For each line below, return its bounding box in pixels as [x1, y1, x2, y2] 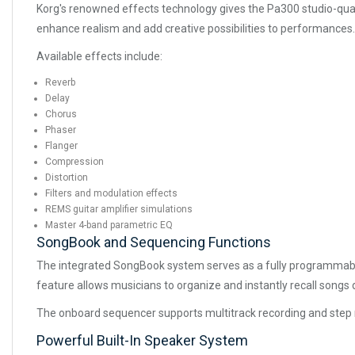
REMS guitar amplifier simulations [45, 203, 193, 215]
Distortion [45, 171, 88, 183]
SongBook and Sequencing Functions [36, 233, 271, 250]
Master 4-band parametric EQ [45, 219, 173, 231]
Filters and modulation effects [45, 187, 177, 199]
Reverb [45, 76, 75, 88]
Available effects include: [36, 49, 162, 63]
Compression [45, 155, 104, 167]
